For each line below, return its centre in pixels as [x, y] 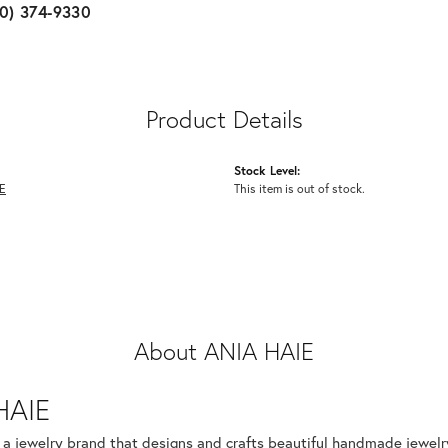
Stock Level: [267, 170]
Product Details [224, 119]
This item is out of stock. [299, 188]
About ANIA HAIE [224, 351]
